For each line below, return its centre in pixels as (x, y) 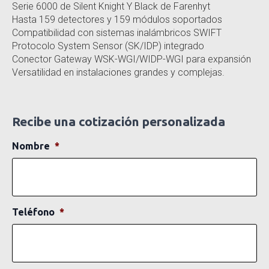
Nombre (31, 146)
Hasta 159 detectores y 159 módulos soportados (117, 19)
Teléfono (33, 212)
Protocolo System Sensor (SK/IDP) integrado (108, 46)
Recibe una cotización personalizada (119, 121)
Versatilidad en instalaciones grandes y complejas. (118, 72)
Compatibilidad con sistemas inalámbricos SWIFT (117, 32)
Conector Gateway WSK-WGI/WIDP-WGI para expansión (131, 59)
